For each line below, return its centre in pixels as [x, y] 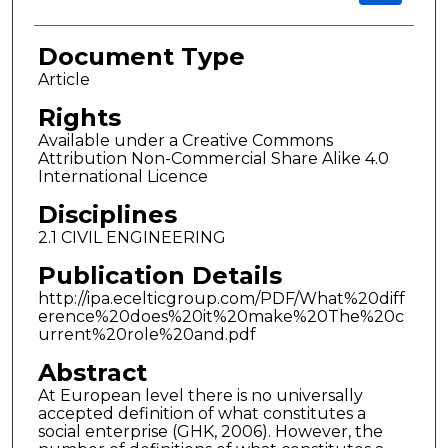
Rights [79, 118]
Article [63, 80]
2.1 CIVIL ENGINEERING [131, 238]
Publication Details [159, 276]
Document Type [141, 57]
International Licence [122, 177]
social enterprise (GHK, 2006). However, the [210, 431]
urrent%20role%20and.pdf [146, 335]
